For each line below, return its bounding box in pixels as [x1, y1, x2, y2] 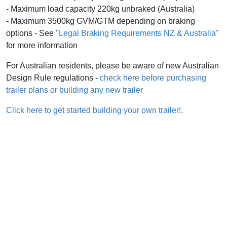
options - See [6, 29, 56, 38]
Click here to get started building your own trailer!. [6, 106, 183, 115]
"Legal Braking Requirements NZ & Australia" [56, 29, 219, 38]
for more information [6, 41, 78, 50]
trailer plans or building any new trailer [6, 86, 143, 95]
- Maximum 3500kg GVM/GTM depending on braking [6, 17, 195, 26]
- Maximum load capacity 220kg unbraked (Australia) [6, 5, 195, 14]
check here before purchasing [100, 73, 206, 83]
